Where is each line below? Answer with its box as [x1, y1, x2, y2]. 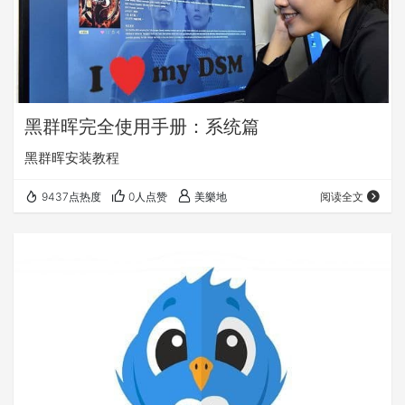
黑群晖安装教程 [24, 149, 119, 167]
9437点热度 [42, 190, 101, 204]
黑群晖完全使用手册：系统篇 [24, 116, 259, 138]
